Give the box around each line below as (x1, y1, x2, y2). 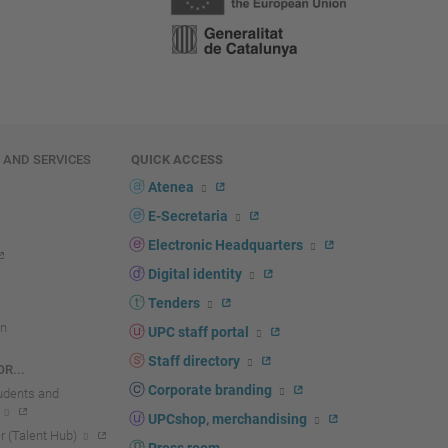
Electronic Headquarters (147, 237, 303, 255)
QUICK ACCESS (130, 152, 223, 168)
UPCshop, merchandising (147, 411, 307, 429)
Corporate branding (147, 382, 272, 400)
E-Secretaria (147, 208, 228, 226)
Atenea (147, 179, 194, 197)
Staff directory (147, 353, 240, 371)
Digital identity (147, 266, 242, 284)
